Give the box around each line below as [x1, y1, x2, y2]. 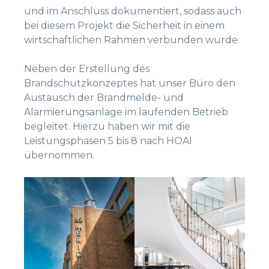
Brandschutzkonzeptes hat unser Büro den [24, 77, 235, 89]
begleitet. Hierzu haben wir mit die [24, 121, 190, 133]
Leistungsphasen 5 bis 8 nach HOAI [24, 135, 192, 147]
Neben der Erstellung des [24, 63, 150, 75]
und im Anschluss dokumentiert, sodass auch [24, 5, 241, 17]
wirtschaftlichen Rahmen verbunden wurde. [24, 34, 240, 46]
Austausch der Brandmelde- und [24, 92, 184, 104]
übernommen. [24, 150, 94, 162]
